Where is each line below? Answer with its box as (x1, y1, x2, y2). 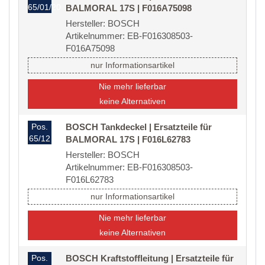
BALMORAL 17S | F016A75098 (66, 3, 192, 14)
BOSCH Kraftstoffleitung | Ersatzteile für (66, 253, 234, 264)
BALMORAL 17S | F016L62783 (66, 134, 190, 145)
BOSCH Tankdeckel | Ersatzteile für (66, 122, 212, 132)
